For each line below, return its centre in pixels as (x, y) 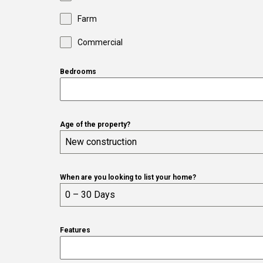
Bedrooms (78, 72)
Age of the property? (95, 125)
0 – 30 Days (90, 195)
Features (75, 230)
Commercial (100, 43)
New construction (101, 142)
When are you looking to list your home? (128, 178)
